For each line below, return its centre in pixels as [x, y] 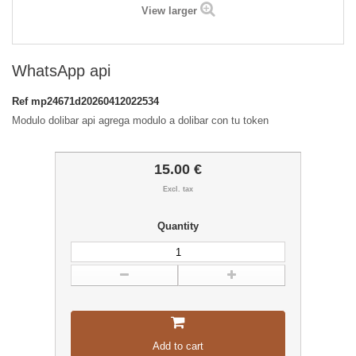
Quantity [178, 226]
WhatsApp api [61, 71]
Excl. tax [178, 190]
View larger [169, 11]
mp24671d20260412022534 [95, 102]
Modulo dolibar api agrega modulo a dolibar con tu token [140, 121]
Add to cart [178, 346]
